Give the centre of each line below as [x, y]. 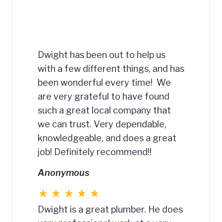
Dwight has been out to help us [102, 55]
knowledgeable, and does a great [107, 138]
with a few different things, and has [111, 69]
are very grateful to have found [104, 96]
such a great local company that [104, 110]
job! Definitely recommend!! [95, 152]
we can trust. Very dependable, [102, 124]
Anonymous [63, 173]
